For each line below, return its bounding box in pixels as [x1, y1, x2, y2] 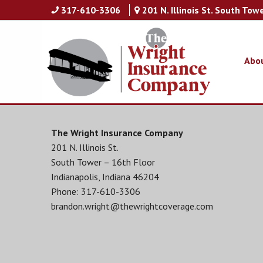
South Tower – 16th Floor [51, 156, 155, 168]
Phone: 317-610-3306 [51, 186, 140, 197]
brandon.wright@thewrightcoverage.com [51, 200, 213, 212]
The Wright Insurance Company [51, 127, 183, 139]
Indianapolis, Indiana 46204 [51, 171, 159, 183]
